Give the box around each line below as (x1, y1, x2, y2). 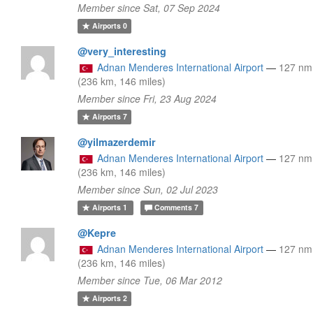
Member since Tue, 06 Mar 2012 (78, 272, 223, 287)
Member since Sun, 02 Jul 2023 (78, 182, 219, 196)
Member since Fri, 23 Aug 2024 (78, 91, 217, 105)
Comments (154, 202, 193, 213)
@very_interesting (78, 43, 167, 58)
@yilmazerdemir (78, 134, 156, 149)
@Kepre (78, 225, 117, 240)
